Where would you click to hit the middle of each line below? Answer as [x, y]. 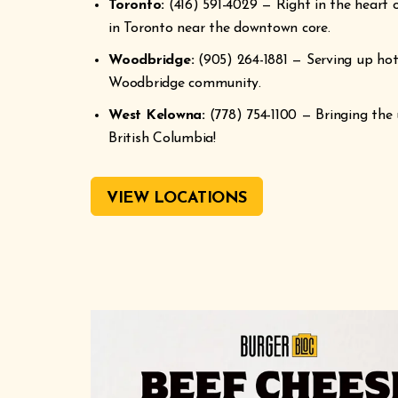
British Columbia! [162, 138]
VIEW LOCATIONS [177, 199]
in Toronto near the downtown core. [219, 28]
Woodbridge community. [185, 83]
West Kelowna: [157, 115]
